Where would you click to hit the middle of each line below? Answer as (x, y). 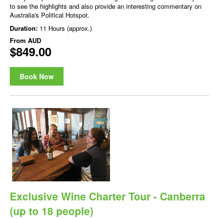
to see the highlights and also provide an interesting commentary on (106, 6)
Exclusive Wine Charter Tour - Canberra (108, 196)
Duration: (25, 28)
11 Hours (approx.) (66, 28)
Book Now (37, 76)
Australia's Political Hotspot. (50, 15)
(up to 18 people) (52, 211)
